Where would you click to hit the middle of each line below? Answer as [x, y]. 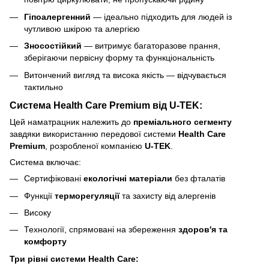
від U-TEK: [176, 105]
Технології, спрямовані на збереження [101, 230]
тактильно [44, 87]
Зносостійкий [53, 46]
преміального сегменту [183, 122]
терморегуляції [87, 195]
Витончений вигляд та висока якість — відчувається [125, 75]
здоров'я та [203, 230]
